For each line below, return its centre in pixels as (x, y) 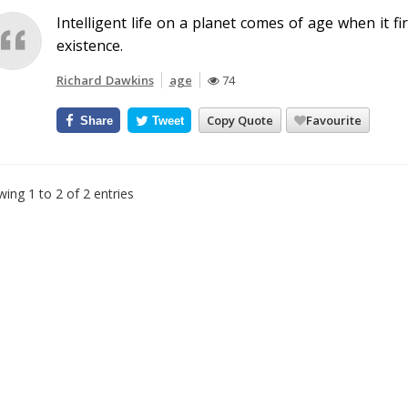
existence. (89, 46)
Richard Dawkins (105, 80)
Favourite (334, 120)
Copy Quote (240, 120)
